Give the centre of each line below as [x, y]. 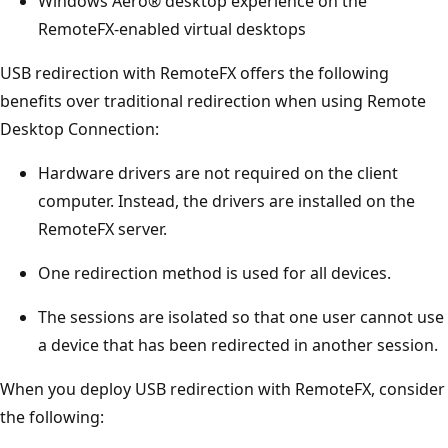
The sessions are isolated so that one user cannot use [241, 316]
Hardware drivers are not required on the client [218, 172]
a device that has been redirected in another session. [238, 344]
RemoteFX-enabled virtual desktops [172, 28]
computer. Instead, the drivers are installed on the [226, 200]
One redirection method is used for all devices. [214, 272]
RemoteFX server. [102, 228]
